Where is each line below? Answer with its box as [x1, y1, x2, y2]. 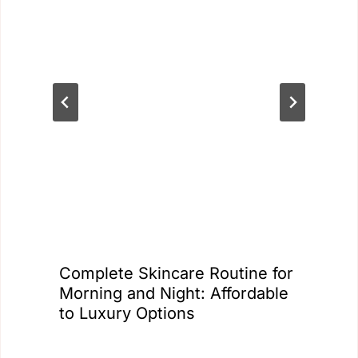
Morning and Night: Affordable [59, 283, 288, 303]
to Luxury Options [59, 303, 195, 323]
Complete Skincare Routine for [59, 263, 293, 283]
